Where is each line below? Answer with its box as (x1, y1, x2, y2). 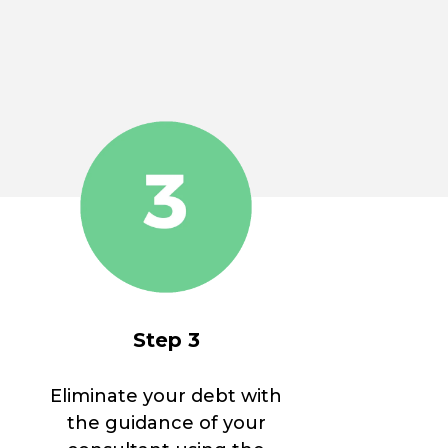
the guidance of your (66, 412, 266, 435)
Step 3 (132, 328, 200, 353)
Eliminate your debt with (50, 385, 282, 408)
